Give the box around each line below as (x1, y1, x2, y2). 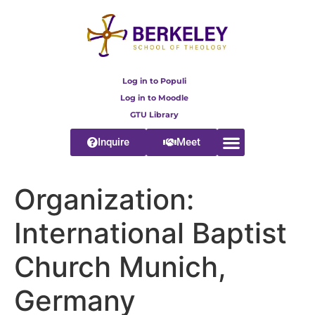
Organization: (14, 182, 194, 217)
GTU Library (129, 110, 179, 120)
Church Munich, (14, 250, 226, 285)
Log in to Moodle (120, 93, 188, 103)
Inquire (98, 136, 129, 149)
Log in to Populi (122, 76, 186, 86)
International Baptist (14, 216, 287, 251)
